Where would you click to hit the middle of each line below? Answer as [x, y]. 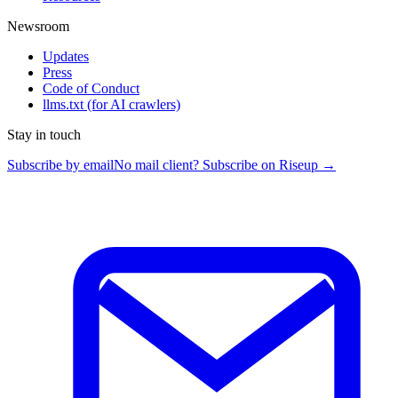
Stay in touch [44, 134]
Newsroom [38, 26]
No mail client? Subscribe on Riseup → [225, 164]
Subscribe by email [60, 164]
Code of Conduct [91, 88]
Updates [66, 56]
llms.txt [65, 104]
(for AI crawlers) [134, 104]
